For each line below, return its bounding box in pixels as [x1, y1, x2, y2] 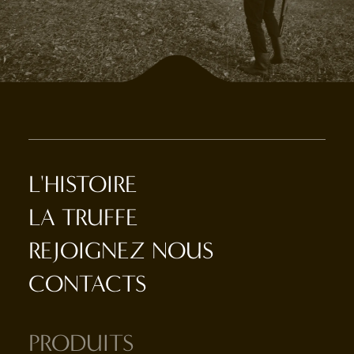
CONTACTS [28, 270, 146, 298]
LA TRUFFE [28, 204, 138, 232]
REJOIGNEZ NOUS [28, 237, 213, 265]
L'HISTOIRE [28, 171, 137, 198]
